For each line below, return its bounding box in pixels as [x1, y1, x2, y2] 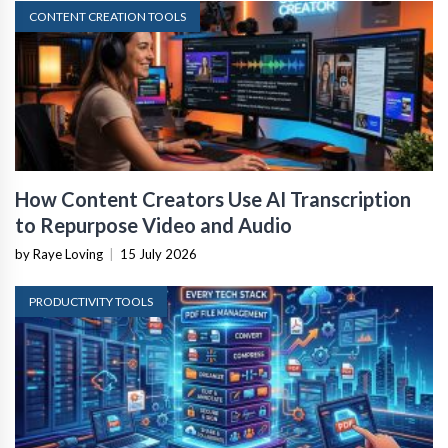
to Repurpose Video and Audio [15, 212, 292, 237]
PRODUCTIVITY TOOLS [29, 293, 153, 309]
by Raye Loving [15, 245, 103, 262]
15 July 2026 [120, 245, 197, 262]
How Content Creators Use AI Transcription [15, 186, 411, 211]
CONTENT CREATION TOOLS [29, 8, 186, 24]
